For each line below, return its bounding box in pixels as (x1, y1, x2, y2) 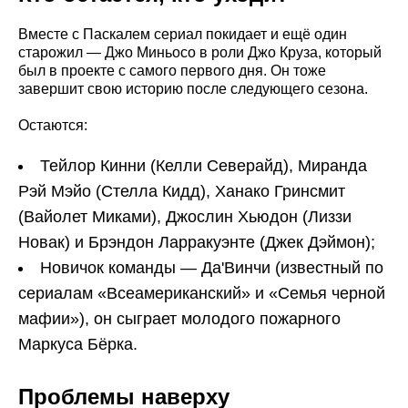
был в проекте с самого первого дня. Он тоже (18, 63, 326, 79)
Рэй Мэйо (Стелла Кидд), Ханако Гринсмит (18, 182, 345, 201)
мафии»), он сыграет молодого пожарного (18, 310, 341, 329)
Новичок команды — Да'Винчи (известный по (40, 259, 383, 278)
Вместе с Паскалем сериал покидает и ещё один (18, 26, 347, 43)
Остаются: (18, 117, 87, 134)
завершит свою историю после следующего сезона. (18, 81, 368, 97)
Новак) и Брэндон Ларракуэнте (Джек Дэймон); (18, 233, 375, 252)
